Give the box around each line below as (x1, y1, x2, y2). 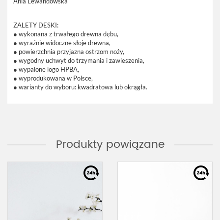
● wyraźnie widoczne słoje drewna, (13, 39, 110, 47)
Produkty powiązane (55, 136, 165, 154)
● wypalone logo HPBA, (13, 65, 79, 73)
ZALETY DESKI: (13, 21, 58, 29)
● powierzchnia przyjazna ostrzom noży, (13, 48, 124, 55)
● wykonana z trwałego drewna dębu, (13, 30, 118, 38)
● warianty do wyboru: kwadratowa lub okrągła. (13, 83, 147, 91)
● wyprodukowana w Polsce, (13, 74, 93, 82)
